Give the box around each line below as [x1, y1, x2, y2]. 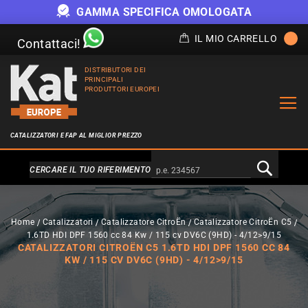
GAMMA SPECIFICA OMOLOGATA [73, 5, 252, 19]
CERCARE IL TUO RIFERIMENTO [30, 165, 151, 175]
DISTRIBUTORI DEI [85, 66, 146, 74]
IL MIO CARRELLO [195, 33, 277, 44]
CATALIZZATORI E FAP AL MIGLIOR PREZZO [10, 132, 142, 139]
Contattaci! [17, 36, 81, 51]
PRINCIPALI [85, 76, 124, 83]
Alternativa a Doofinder [101, 164, 207, 175]
